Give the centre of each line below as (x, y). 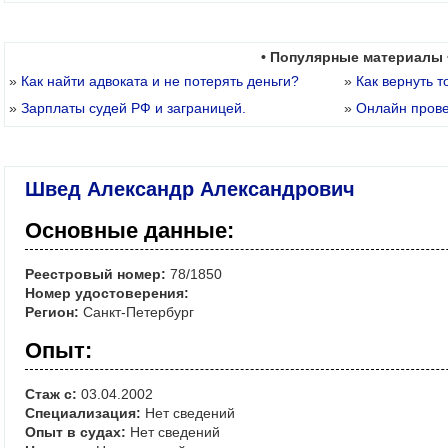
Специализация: (83, 413)
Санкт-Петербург (136, 312)
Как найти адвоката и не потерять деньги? (160, 81)
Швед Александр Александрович (190, 189)
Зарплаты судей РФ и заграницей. (133, 108)
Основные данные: (129, 231)
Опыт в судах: (75, 432)
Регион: (52, 312)
